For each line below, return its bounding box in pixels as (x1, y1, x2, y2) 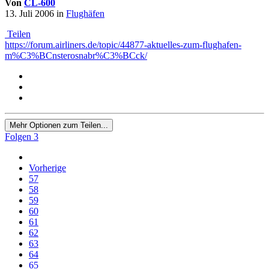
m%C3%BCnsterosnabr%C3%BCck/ (5, 50, 147, 61)
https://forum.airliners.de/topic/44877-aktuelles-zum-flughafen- (5, 39, 241, 50)
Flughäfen (66, 8, 104, 19)
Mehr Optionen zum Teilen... (10, 120, 108, 130)
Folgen (5, 131, 31, 142)
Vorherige (29, 162, 66, 173)
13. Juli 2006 (5, 8, 54, 19)
